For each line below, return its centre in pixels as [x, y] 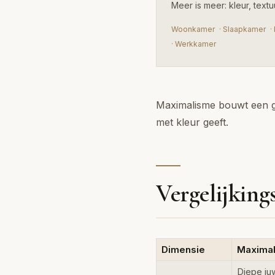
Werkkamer [196, 44]
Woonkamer [193, 29]
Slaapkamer [244, 29]
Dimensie [183, 250]
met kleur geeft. [192, 122]
